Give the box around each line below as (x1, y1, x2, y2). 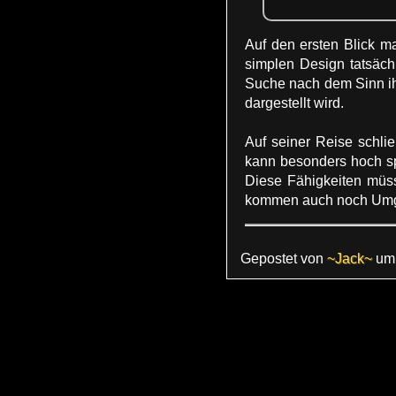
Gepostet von (240, 250, 327, 266)
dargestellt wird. (245, 95, 344, 110)
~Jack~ (327, 250, 372, 266)
